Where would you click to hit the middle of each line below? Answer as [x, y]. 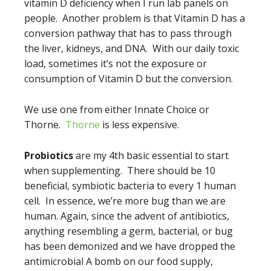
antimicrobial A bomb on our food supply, [119, 261]
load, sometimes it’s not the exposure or [116, 64]
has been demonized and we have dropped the [130, 246]
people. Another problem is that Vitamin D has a [135, 18]
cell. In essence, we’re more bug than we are [125, 201]
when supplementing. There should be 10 [120, 171]
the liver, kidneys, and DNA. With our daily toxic [132, 48]
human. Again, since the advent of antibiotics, [127, 216]
